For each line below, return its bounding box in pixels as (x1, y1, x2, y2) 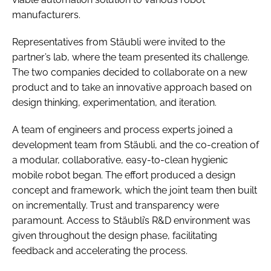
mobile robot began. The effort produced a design (12, 169, 235, 181)
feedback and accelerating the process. (12, 244, 188, 256)
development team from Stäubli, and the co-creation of (12, 139, 259, 151)
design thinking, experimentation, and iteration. (12, 96, 217, 108)
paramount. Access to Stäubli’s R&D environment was (12, 214, 250, 226)
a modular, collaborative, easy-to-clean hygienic (12, 154, 228, 166)
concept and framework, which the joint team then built (12, 184, 257, 196)
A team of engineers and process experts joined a (12, 123, 233, 135)
